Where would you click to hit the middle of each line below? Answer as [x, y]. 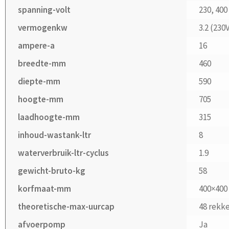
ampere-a [37, 46]
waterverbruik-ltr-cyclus [64, 153]
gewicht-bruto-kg [52, 171]
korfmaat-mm [45, 189]
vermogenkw [43, 28]
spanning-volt [44, 10]
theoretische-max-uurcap [66, 207]
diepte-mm [39, 82]
